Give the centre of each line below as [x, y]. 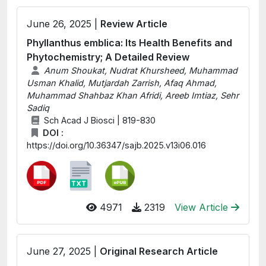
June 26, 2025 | [64, 24]
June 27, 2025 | [63, 251]
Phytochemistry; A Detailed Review [108, 57]
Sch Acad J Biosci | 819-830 [99, 120]
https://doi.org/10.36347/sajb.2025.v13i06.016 [116, 145]
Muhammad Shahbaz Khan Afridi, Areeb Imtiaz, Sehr [133, 95]
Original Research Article [159, 251]
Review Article [134, 24]
